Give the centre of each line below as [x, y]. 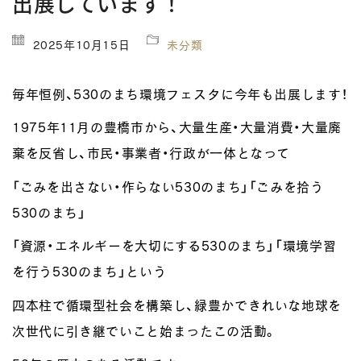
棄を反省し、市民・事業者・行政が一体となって [151, 154]
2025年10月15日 [81, 45]
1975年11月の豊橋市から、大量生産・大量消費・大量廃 [177, 128]
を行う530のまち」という [89, 272]
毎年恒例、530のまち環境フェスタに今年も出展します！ [180, 94]
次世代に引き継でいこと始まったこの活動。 [145, 331]
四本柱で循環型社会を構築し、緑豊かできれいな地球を [177, 305]
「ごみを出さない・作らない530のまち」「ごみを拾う [168, 187]
